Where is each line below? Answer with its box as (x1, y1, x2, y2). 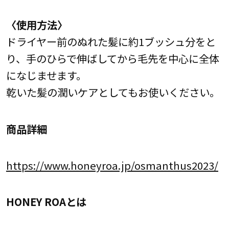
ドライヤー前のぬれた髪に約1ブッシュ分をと (6, 34, 216, 50)
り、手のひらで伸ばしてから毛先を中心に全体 (6, 51, 219, 66)
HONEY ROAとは (6, 194, 86, 210)
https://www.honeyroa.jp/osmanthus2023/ (6, 157, 218, 173)
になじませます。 (6, 67, 86, 83)
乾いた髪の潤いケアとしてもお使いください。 (6, 84, 220, 100)
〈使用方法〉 (6, 17, 67, 33)
